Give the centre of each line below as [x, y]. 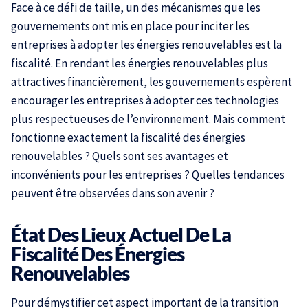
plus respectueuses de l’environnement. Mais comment [148, 119]
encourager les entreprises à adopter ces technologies [145, 100]
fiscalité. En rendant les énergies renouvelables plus [140, 63]
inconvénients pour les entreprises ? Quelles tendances [148, 175]
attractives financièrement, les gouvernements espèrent [152, 82]
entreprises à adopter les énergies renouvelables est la [146, 45]
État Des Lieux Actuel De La [121, 234]
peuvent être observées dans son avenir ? [113, 193]
